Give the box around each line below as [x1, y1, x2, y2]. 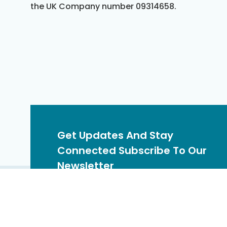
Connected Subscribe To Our [57, 143, 207, 158]
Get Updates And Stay [57, 128, 173, 142]
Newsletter [57, 158, 114, 173]
